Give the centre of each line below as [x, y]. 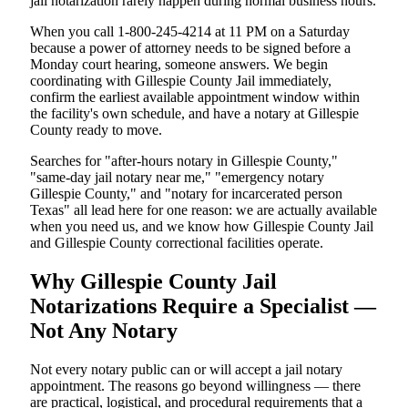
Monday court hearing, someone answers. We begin [179, 64]
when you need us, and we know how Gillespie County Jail [202, 226]
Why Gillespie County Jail [153, 281]
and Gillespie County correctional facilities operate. [177, 242]
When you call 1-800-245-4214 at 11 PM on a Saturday [190, 31]
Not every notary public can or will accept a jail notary [186, 369]
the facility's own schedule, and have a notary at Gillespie [194, 113]
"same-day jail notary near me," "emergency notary [177, 177]
